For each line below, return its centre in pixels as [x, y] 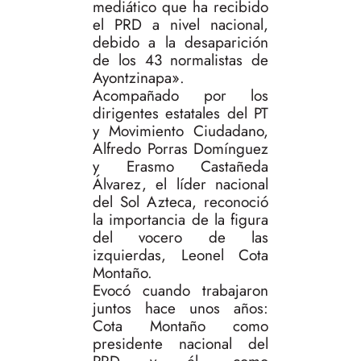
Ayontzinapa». [139, 78]
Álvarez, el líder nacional [180, 185]
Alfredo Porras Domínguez [180, 149]
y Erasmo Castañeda [180, 167]
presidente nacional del [180, 344]
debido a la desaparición [180, 43]
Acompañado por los [180, 96]
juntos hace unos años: [180, 309]
